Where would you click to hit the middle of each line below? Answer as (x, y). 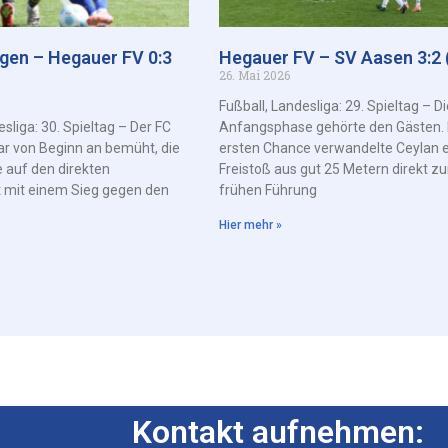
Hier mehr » (250, 224)
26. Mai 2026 (254, 74)
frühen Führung (267, 189)
